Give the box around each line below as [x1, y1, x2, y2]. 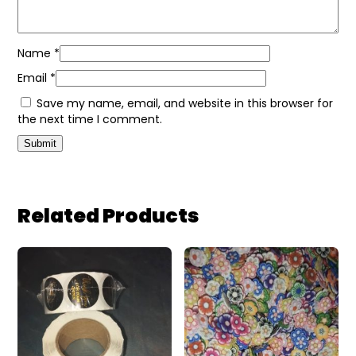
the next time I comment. [17, 111, 163, 128]
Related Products [17, 202, 200, 230]
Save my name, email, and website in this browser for [37, 95, 334, 112]
